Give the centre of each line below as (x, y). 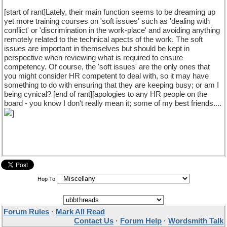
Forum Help (141, 221)
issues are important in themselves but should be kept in (97, 49)
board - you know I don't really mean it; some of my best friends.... (113, 103)
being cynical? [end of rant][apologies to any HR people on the (106, 94)
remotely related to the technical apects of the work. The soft (103, 40)
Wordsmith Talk (196, 221)
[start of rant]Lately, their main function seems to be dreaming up (110, 12)
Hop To (46, 179)
